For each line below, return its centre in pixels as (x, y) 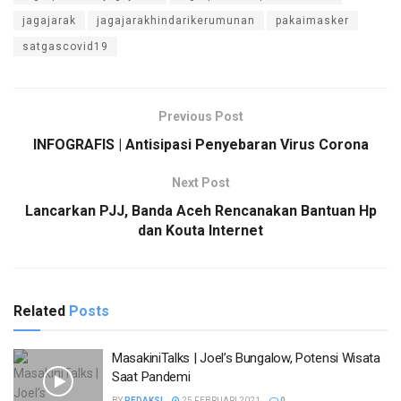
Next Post (200, 183)
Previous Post (200, 117)
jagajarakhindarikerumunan (176, 21)
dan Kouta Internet (200, 231)
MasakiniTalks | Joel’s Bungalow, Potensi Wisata (246, 358)
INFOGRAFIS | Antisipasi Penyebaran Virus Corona (200, 145)
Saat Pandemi (151, 377)
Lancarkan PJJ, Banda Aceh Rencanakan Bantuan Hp (200, 211)
